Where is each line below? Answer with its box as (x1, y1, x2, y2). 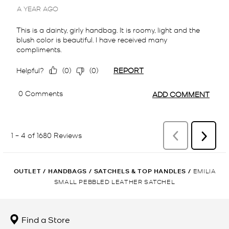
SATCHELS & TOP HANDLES (94, 166, 186, 175)
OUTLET (13, 166, 41, 175)
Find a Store (19, 213, 70, 225)
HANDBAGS (48, 166, 87, 175)
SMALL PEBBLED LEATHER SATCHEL (54, 177, 175, 185)
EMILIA (193, 166, 216, 174)
